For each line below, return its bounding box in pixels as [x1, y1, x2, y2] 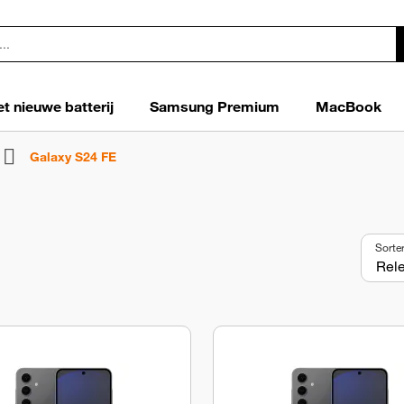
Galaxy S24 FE [30, 148, 116, 165]
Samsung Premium [150, 97, 280, 115]
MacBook [316, 97, 381, 115]
